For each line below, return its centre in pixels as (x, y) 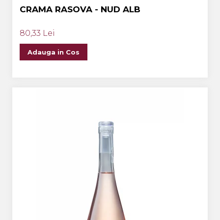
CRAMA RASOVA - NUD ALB (80, 9)
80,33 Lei (37, 33)
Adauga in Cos (54, 52)
